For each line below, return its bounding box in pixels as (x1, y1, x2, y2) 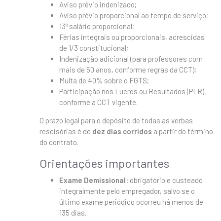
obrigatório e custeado (128, 175, 203, 184)
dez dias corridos (92, 126, 152, 136)
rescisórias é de (39, 126, 92, 136)
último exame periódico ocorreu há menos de (59, 197, 203, 206)
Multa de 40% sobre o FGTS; (59, 75, 149, 85)
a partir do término (152, 126, 213, 136)
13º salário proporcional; (59, 21, 134, 31)
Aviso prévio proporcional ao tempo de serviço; (59, 10, 208, 20)
